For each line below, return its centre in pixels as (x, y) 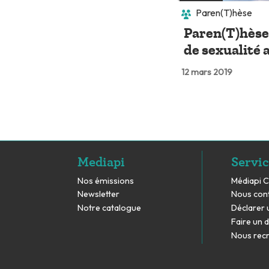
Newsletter (98, 194)
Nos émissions (106, 180)
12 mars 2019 (207, 72)
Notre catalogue (109, 208)
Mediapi (101, 161)
